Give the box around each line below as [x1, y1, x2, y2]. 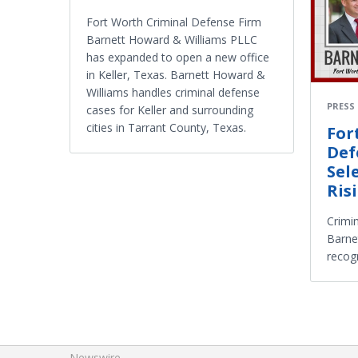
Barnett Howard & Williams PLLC [86, 32, 257, 47]
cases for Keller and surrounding [86, 102, 253, 117]
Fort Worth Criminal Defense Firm [86, 14, 261, 30]
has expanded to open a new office [86, 50, 269, 65]
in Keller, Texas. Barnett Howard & [86, 67, 265, 82]
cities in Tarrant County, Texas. [86, 120, 246, 135]
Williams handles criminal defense [86, 85, 260, 100]
